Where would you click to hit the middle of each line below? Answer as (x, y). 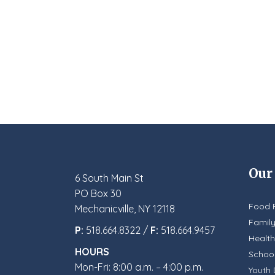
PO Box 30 (98, 193)
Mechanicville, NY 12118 (125, 209)
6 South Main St (109, 178)
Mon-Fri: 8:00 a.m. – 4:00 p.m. (139, 267)
